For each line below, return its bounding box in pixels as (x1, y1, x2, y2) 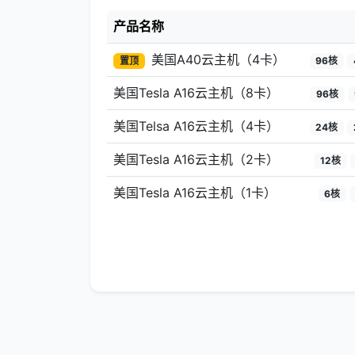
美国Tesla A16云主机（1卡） (113, 184, 277, 200)
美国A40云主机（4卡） (151, 51, 285, 67)
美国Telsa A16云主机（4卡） (113, 117, 279, 134)
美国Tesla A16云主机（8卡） (113, 84, 279, 101)
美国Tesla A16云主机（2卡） (113, 151, 279, 167)
